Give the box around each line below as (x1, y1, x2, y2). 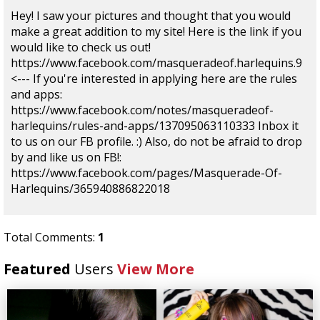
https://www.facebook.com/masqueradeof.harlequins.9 (11, 54, 302, 71)
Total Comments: (4, 229, 98, 245)
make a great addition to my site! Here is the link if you (11, 23, 301, 39)
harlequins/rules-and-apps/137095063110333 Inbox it (11, 117, 299, 134)
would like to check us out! (11, 39, 151, 55)
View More (117, 259, 194, 279)
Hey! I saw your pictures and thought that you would (11, 7, 291, 24)
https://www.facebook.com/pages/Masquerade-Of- (11, 164, 282, 181)
